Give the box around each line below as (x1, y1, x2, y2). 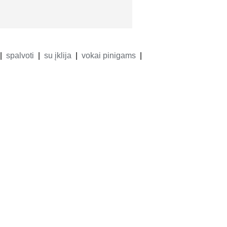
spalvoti (6, 51, 34, 60)
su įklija (44, 51, 72, 60)
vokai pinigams (82, 51, 136, 60)
